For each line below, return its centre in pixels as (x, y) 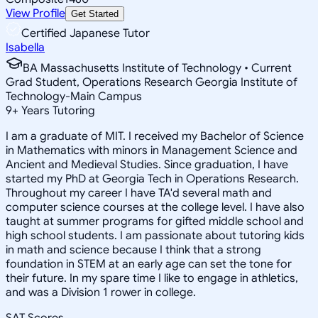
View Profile (35, 13)
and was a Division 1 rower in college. (101, 292)
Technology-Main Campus (74, 96)
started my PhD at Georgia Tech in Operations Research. (152, 179)
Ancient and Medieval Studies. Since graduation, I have (147, 164)
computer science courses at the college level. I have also (155, 207)
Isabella (25, 47)
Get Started (95, 13)
